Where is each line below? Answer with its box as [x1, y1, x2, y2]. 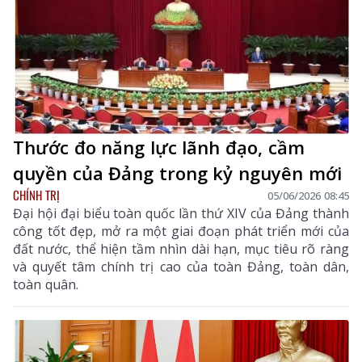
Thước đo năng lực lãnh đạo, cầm [13, 135, 305, 160]
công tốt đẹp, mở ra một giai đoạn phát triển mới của [13, 222, 349, 241]
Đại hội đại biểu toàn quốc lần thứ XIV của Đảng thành [13, 204, 349, 223]
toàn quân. [13, 276, 78, 294]
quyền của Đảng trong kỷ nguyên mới [13, 161, 342, 186]
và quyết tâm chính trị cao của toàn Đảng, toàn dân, [13, 258, 349, 276]
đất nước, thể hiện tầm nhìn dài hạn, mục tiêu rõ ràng [13, 240, 349, 259]
